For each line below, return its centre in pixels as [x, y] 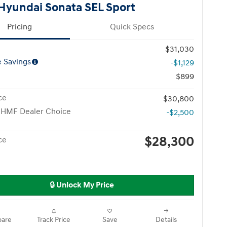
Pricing [20, 27]
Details [166, 220]
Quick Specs [132, 27]
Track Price [53, 220]
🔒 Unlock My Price [82, 185]
